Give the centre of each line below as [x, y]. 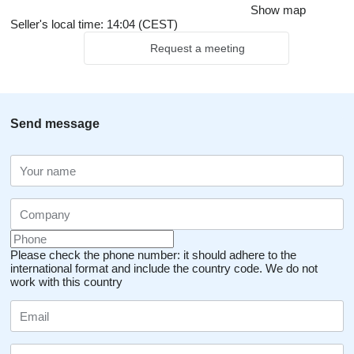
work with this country [66, 282]
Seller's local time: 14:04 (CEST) [94, 24]
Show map [278, 10]
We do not [292, 268]
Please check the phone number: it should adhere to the [153, 255]
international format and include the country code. [136, 268]
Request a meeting [197, 48]
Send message [55, 124]
